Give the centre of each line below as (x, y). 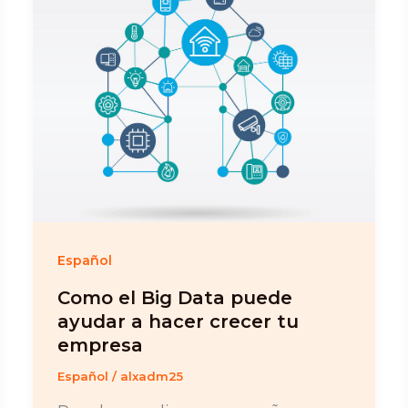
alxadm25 (151, 377)
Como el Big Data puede (174, 298)
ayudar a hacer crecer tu (178, 322)
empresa (100, 346)
